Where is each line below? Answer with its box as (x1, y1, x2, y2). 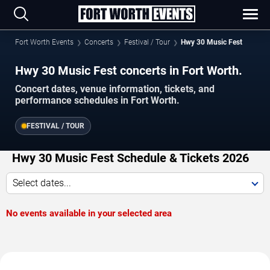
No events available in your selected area (6, 208, 172, 219)
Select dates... (13, 177, 71, 189)
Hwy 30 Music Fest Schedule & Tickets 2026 (12, 151, 249, 166)
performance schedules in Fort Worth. (15, 95, 180, 107)
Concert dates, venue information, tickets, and (15, 83, 215, 95)
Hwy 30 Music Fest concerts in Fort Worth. (15, 63, 242, 78)
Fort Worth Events (15, 38, 74, 46)
